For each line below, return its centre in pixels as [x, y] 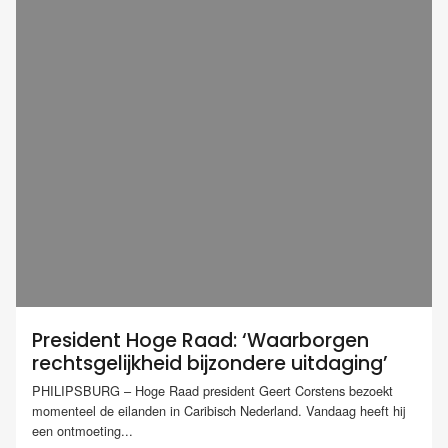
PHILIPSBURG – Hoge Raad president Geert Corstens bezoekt [212, 391]
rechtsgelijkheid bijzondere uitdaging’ [210, 363]
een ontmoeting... [82, 431]
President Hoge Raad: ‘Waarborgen [200, 340]
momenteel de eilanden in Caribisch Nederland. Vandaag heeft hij [219, 411]
